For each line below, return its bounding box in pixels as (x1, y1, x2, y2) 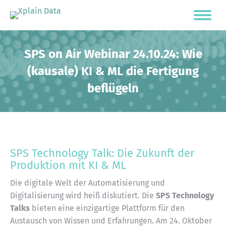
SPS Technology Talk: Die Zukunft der (10, 146, 194, 160)
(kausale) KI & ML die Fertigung (27, 64, 199, 78)
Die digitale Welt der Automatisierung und (10, 178, 165, 188)
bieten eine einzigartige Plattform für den (30, 203, 185, 213)
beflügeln (87, 81, 139, 95)
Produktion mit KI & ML (10, 158, 126, 172)
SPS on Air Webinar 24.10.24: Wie (24, 47, 202, 61)
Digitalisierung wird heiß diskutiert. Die (10, 191, 156, 200)
